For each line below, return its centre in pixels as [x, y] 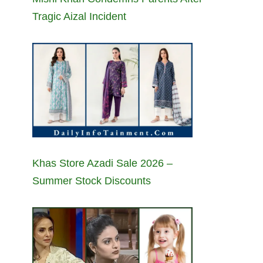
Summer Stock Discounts [92, 181]
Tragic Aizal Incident [79, 16]
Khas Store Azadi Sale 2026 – [102, 163]
